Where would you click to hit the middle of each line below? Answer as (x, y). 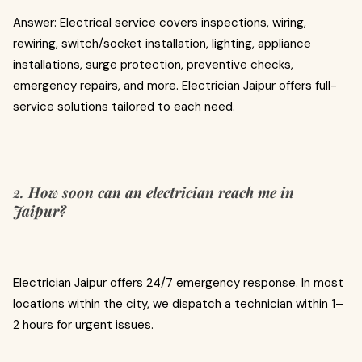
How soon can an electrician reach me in (161, 192)
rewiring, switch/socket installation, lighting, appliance (162, 44)
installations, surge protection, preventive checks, (153, 65)
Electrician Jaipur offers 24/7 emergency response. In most (178, 283)
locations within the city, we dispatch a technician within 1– (178, 304)
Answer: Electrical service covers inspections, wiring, (160, 23)
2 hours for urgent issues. (83, 325)
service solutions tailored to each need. (124, 107)
